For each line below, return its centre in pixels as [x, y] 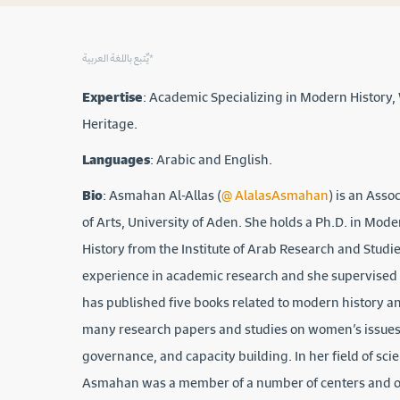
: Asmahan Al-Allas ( [162, 195]
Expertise [112, 96]
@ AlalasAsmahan [275, 195]
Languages [116, 159]
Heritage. [110, 123]
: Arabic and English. [212, 159]
